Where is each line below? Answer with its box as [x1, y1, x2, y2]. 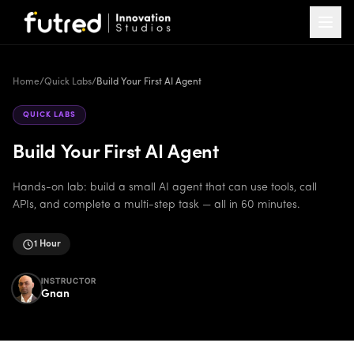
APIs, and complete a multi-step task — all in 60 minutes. [13, 199, 300, 211]
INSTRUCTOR [41, 275, 96, 285]
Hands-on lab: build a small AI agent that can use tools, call [13, 182, 317, 194]
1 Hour [34, 239, 61, 249]
